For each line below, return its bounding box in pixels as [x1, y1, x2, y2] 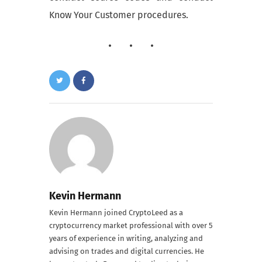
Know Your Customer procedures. [49, 9, 188, 21]
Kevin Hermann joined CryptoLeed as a [49, 208, 183, 218]
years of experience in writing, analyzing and [49, 234, 203, 243]
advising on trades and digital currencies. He [49, 247, 204, 256]
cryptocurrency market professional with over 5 [49, 221, 213, 230]
